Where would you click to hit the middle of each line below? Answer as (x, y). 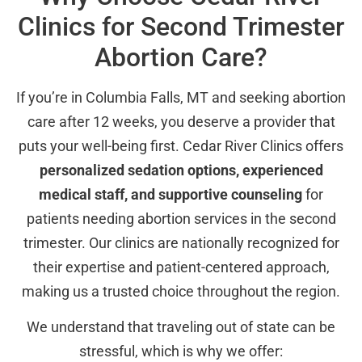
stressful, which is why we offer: (181, 351)
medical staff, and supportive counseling (170, 194)
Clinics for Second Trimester (181, 26)
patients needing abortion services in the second (181, 218)
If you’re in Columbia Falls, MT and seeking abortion (181, 97)
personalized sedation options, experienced (181, 170)
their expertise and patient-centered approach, (181, 267)
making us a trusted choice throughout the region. (181, 291)
